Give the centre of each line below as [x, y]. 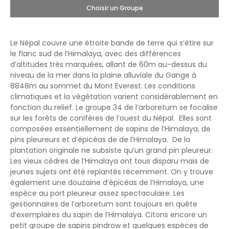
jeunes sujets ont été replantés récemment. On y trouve [112, 171]
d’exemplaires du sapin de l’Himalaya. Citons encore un [109, 214]
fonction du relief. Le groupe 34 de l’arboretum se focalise [114, 107]
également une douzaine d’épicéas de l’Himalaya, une [107, 182]
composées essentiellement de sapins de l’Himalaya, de [110, 129]
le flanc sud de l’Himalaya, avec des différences [96, 53]
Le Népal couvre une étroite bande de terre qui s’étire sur [112, 43]
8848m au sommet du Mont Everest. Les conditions [103, 86]
